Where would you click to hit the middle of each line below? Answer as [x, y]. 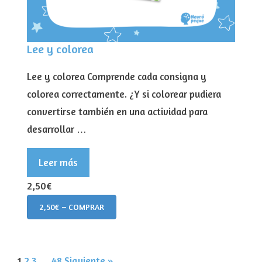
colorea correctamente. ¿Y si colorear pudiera [124, 94]
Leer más [58, 162]
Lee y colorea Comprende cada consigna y [117, 76]
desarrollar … [57, 129]
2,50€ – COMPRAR [72, 206]
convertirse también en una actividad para [117, 111]
